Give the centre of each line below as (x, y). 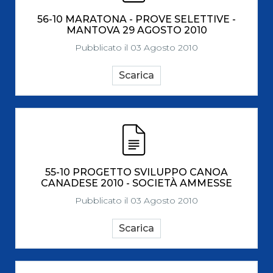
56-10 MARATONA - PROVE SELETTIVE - (136, 19)
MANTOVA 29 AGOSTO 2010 (136, 30)
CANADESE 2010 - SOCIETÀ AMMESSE (136, 183)
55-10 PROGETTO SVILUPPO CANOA (136, 172)
